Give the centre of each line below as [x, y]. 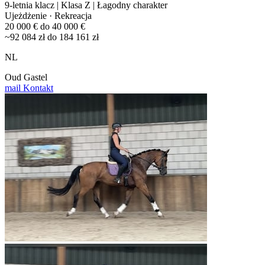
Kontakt [37, 88]
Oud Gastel [26, 77]
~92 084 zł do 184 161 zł [52, 37]
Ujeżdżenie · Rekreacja [48, 15]
